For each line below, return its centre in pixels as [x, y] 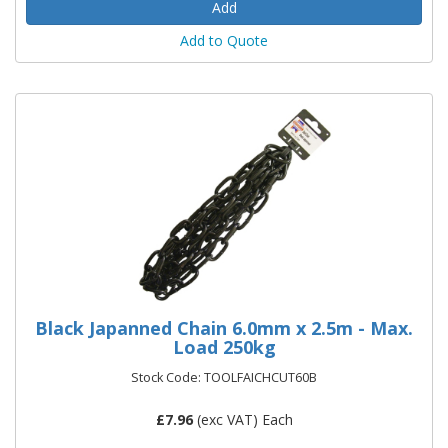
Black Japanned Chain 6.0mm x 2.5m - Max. [224, 328]
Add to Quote [224, 40]
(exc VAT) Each [242, 419]
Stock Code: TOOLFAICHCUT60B [224, 377]
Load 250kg [224, 347]
